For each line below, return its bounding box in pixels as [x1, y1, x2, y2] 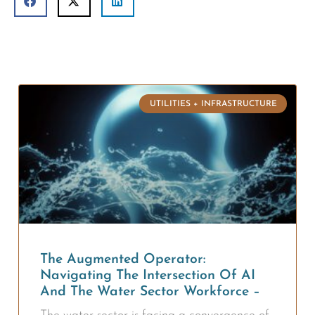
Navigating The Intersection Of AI [40, 269, 255, 283]
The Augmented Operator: [40, 252, 205, 267]
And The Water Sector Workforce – [40, 285, 260, 300]
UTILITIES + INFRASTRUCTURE [149, 99, 277, 108]
